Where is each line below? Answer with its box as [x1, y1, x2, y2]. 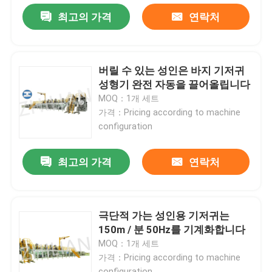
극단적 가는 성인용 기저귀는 [98, 209, 230, 222]
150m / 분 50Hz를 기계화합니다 [98, 223, 246, 236]
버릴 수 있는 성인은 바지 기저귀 [98, 64, 245, 77]
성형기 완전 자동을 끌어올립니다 [98, 78, 251, 91]
